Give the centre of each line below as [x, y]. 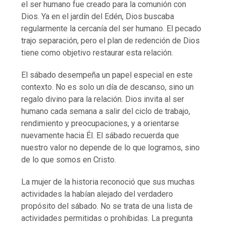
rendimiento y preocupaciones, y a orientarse [100, 123]
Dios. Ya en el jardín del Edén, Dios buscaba [98, 16]
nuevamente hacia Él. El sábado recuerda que [100, 135]
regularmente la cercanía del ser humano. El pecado [111, 28]
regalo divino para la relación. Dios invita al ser [103, 99]
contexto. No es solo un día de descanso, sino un [108, 87]
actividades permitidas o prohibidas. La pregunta [107, 218]
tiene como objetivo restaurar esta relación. [97, 52]
